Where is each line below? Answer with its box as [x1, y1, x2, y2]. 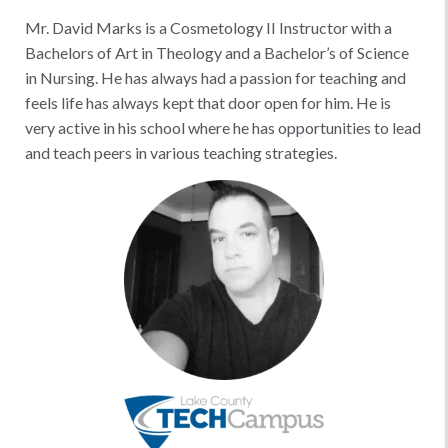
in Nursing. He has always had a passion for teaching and [25, 68, 406, 87]
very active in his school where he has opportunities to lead [25, 118, 421, 137]
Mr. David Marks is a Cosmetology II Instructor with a [25, 18, 392, 37]
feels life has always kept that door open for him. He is [25, 93, 391, 112]
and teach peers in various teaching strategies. [25, 143, 337, 162]
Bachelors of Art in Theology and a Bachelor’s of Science [25, 43, 409, 62]
